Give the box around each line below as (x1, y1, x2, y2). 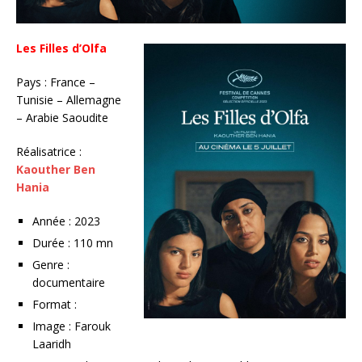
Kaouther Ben (16, 161, 95, 177)
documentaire (32, 274, 105, 290)
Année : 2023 (32, 213, 100, 229)
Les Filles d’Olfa (16, 40, 107, 56)
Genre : (32, 256, 69, 272)
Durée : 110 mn (32, 234, 113, 250)
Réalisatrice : (16, 143, 82, 159)
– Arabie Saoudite (16, 109, 108, 125)
